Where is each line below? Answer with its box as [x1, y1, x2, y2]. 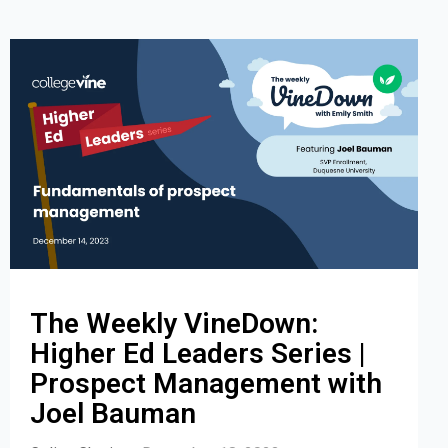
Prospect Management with [30, 366, 382, 400]
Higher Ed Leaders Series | [30, 336, 366, 370]
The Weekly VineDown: [30, 306, 318, 340]
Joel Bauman [30, 396, 196, 430]
